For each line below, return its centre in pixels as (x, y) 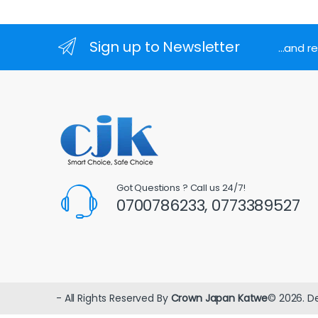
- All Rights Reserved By (114, 298)
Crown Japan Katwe (219, 298)
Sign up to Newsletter (164, 46)
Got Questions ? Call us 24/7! (181, 188)
